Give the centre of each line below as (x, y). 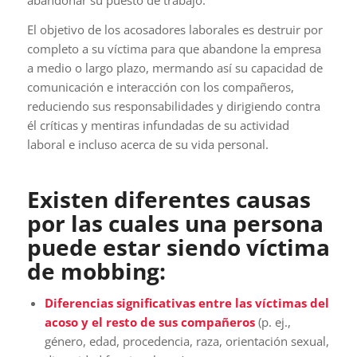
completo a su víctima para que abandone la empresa (174, 48)
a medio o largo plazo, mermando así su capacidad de (175, 67)
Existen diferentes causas (169, 199)
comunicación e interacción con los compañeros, (160, 86)
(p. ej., (274, 322)
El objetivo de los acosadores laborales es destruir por (175, 29)
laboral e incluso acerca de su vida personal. (147, 144)
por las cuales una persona (175, 223)
